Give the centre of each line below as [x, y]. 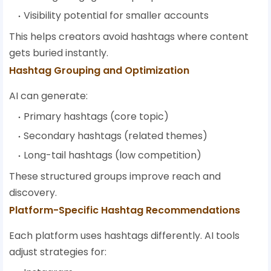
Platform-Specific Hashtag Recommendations [125, 211]
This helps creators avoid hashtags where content [129, 37]
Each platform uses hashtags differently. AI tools [124, 236]
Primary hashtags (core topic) [96, 117]
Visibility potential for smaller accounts [116, 16]
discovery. [33, 193]
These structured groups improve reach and [115, 177]
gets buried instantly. [59, 53]
